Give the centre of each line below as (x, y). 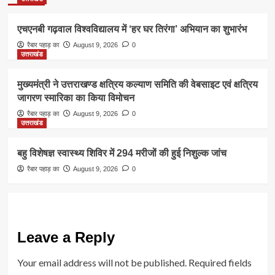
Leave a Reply (66, 237)
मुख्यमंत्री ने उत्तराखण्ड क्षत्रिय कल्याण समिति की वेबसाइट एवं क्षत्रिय (137, 84)
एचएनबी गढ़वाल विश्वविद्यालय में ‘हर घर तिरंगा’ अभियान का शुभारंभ (132, 29)
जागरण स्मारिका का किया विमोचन (76, 98)
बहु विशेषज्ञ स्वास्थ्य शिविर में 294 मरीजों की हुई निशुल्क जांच (122, 153)
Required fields (220, 262)
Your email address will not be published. (102, 262)
